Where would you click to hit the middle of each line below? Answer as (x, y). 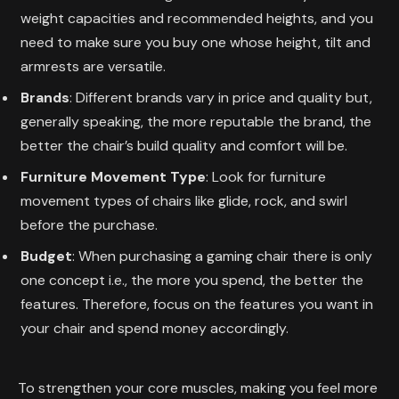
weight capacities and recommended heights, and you (197, 19)
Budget (46, 256)
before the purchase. (89, 225)
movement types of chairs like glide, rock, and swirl (184, 201)
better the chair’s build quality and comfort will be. (184, 146)
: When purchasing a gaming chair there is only (222, 256)
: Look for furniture (266, 177)
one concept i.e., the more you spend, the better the (192, 281)
